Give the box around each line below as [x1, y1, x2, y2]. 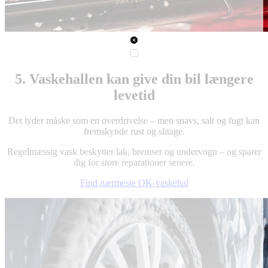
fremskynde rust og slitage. [83, 126, 185, 136]
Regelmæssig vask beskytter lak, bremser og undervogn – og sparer [7, 146, 261, 157]
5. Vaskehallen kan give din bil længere [14, 71, 254, 87]
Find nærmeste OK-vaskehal [80, 177, 188, 188]
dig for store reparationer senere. [73, 157, 195, 167]
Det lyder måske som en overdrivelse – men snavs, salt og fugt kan [8, 115, 260, 126]
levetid [113, 87, 155, 103]
